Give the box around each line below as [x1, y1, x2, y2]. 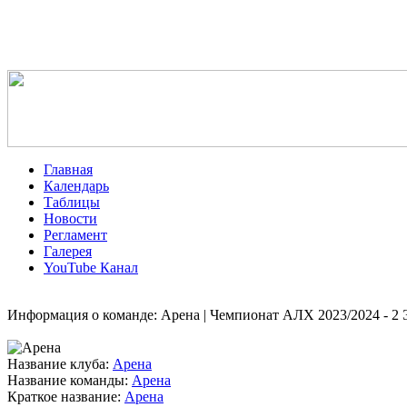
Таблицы [44, 194, 100, 210]
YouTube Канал [44, 260, 138, 275]
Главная [44, 162, 93, 177]
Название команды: [7, 372, 128, 388]
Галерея [44, 243, 92, 259]
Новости [44, 211, 97, 226]
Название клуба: [7, 356, 109, 372]
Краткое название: [7, 389, 121, 404]
